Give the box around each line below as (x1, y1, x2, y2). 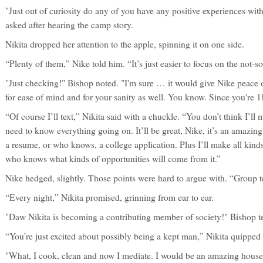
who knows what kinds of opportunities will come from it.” (5, 153, 221, 164)
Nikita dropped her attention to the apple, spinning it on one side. (5, 38, 244, 50)
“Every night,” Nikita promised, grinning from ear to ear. (5, 191, 214, 203)
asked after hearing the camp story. (5, 19, 133, 31)
